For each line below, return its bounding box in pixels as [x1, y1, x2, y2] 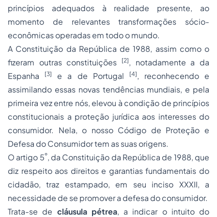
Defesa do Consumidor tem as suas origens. [8, 139, 169, 149]
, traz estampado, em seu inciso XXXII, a [39, 179, 209, 189]
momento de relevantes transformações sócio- [8, 16, 209, 27]
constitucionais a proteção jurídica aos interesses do [8, 111, 209, 122]
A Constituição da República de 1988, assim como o [8, 44, 209, 54]
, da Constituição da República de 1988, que [47, 152, 210, 162]
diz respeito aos [8, 166, 71, 176]
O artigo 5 [8, 152, 45, 162]
